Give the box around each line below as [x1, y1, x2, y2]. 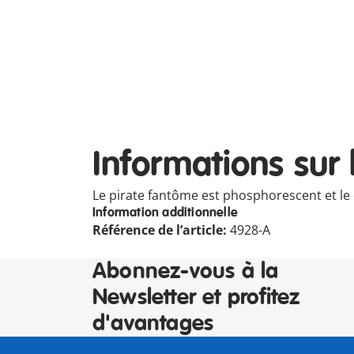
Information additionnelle [92, 205, 238, 220]
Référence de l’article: [92, 221, 230, 239]
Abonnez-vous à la [92, 258, 279, 285]
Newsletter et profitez [92, 284, 300, 311]
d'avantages [92, 310, 214, 337]
